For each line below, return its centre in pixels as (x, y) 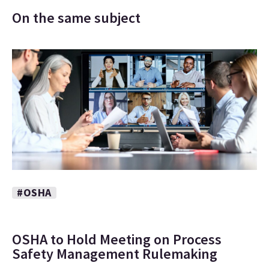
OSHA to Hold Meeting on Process (117, 240)
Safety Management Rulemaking (115, 254)
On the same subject (76, 18)
